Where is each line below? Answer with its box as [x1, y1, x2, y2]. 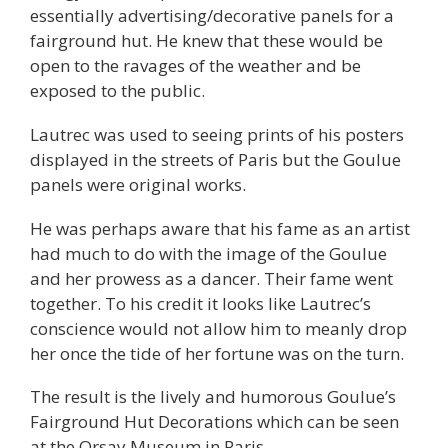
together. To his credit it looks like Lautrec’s [30, 291, 371, 315]
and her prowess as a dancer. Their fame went [30, 266, 393, 290]
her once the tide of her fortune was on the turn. [30, 341, 404, 365]
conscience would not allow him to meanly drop [30, 316, 407, 340]
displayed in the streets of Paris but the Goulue [30, 147, 401, 171]
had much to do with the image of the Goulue [30, 241, 387, 265]
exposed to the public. [30, 79, 205, 103]
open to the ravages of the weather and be [30, 54, 361, 78]
